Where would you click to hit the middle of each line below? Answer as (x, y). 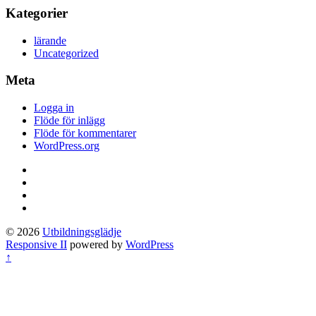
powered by (96, 244)
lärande (50, 40)
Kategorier (37, 13)
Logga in (54, 107)
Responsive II (36, 244)
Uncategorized (66, 53)
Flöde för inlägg (69, 120)
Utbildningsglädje (82, 231)
